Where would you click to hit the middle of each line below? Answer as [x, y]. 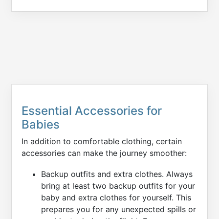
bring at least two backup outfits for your [118, 186]
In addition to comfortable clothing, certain [102, 141]
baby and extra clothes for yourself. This [116, 197]
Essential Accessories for [92, 110]
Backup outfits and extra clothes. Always [117, 174]
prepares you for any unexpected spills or [119, 209]
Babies [41, 124]
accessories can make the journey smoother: [104, 153]
